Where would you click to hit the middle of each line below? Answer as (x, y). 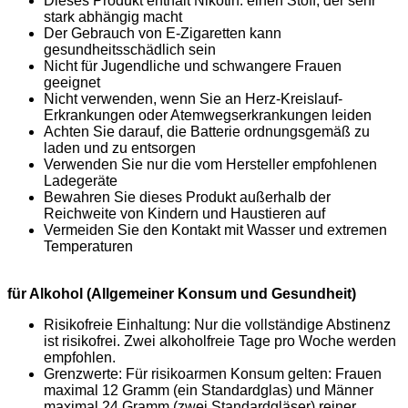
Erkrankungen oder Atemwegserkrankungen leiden (208, 115)
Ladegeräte (81, 180)
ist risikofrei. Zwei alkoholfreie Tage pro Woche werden (220, 341)
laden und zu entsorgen (120, 148)
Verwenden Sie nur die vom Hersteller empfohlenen (210, 164)
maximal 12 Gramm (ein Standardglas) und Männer (209, 390)
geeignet (72, 82)
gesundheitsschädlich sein (130, 49)
